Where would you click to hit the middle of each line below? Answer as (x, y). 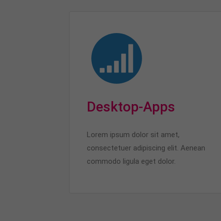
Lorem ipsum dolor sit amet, (133, 135)
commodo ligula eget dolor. (131, 161)
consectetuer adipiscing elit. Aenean (146, 148)
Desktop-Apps (131, 107)
